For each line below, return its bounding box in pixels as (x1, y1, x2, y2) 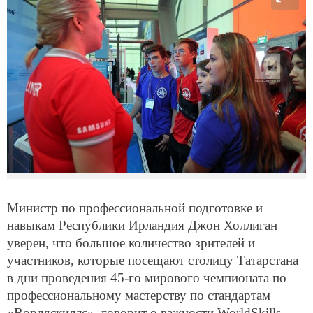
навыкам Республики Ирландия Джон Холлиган (7, 218, 277, 233)
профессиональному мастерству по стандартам (7, 288, 270, 303)
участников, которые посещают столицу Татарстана (7, 253, 298, 268)
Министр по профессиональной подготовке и (7, 201, 263, 216)
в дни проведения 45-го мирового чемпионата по (7, 270, 286, 286)
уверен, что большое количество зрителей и (7, 235, 255, 251)
